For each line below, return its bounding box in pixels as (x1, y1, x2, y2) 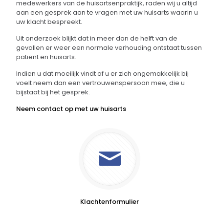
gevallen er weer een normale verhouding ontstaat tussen (16, 43, 202, 52)
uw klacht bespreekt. (16, 17, 82, 26)
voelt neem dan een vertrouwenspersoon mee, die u (16, 78, 185, 88)
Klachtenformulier (80, 197, 139, 206)
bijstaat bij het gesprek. (16, 88, 90, 97)
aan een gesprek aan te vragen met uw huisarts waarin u (16, 8, 198, 17)
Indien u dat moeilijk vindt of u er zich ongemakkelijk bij (16, 69, 189, 78)
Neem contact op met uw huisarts (16, 104, 126, 113)
